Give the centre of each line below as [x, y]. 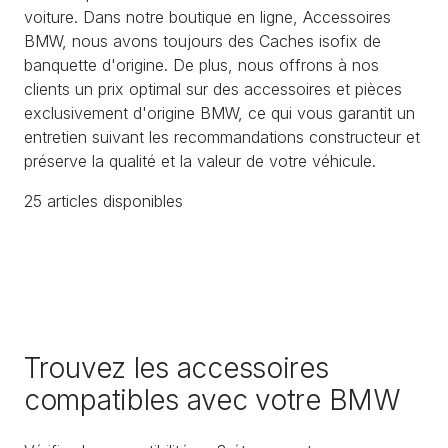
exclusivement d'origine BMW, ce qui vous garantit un [219, 112]
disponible [136, 200]
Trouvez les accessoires [176, 368]
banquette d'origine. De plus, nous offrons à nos [201, 64]
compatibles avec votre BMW [212, 400]
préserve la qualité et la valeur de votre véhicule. [200, 160]
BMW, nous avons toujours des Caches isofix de [202, 40]
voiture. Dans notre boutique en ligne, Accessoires [207, 16]
